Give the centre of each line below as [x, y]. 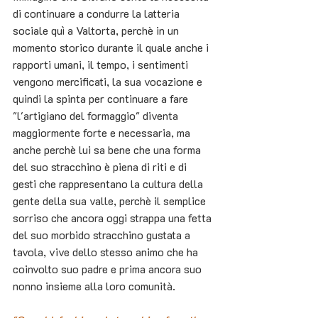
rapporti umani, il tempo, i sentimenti [102, 65]
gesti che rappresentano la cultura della [109, 184]
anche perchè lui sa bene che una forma [108, 150]
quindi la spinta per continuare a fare [102, 99]
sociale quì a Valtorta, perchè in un [97, 31]
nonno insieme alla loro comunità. [94, 286]
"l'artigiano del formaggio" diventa [97, 116]
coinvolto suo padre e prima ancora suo [109, 269]
